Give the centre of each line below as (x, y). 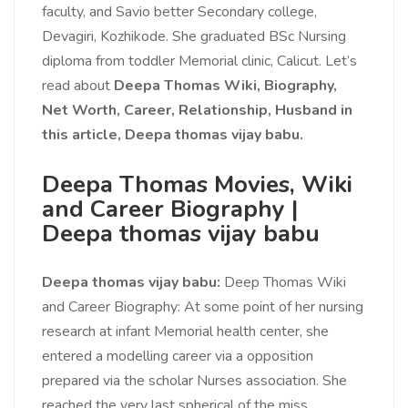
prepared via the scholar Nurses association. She (194, 381)
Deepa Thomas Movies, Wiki (197, 185)
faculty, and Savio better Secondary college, (179, 12)
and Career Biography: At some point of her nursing (203, 307)
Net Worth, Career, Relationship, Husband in (197, 111)
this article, (83, 135)
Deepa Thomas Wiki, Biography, (225, 86)
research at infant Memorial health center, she (185, 332)
